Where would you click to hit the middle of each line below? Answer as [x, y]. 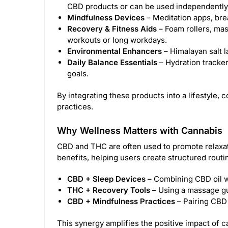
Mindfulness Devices [106, 17]
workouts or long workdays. [117, 40]
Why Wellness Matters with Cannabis [140, 131]
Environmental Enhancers [115, 51]
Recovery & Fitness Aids [112, 28]
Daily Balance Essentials [112, 62]
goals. [78, 73]
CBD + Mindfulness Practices [121, 201]
